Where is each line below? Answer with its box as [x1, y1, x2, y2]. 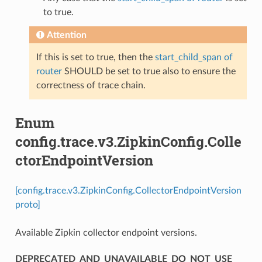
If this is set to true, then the [36, 52, 155, 62]
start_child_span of [154, 52, 233, 62]
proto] [15, 199, 40, 209]
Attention [46, 30, 87, 40]
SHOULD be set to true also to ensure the [61, 66, 236, 76]
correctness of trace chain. [36, 80, 146, 90]
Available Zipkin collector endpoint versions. [15, 227, 197, 237]
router [36, 66, 62, 76]
